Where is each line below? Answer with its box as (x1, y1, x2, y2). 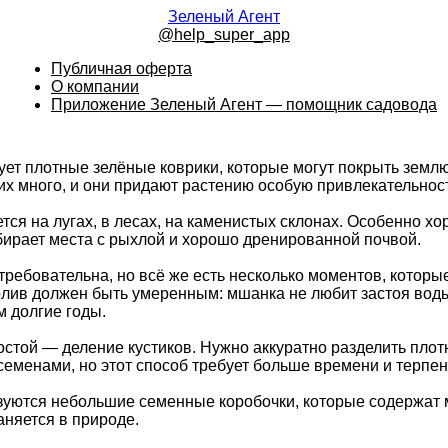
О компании (51, 78, 139, 95)
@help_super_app (158, 26, 290, 43)
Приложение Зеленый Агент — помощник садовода (51, 96, 437, 113)
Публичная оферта (51, 60, 192, 77)
